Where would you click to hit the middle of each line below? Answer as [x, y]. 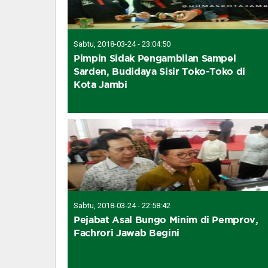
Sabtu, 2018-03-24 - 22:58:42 [122, 205]
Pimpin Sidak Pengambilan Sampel [155, 58]
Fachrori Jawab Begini [127, 232]
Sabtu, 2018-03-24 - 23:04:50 [122, 44]
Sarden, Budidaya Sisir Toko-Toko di [160, 71]
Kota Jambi [100, 84]
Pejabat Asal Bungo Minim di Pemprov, [166, 219]
